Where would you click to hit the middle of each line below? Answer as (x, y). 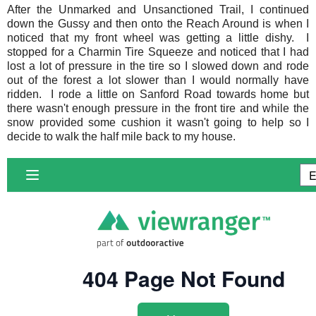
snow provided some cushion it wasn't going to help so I (158, 123)
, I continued (275, 10)
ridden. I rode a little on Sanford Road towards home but (158, 95)
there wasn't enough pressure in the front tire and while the (158, 109)
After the (33, 10)
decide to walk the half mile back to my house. (121, 137)
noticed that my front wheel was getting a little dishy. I (158, 38)
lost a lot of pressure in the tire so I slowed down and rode (158, 66)
